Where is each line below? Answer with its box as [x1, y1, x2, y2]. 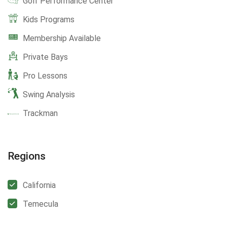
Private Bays [23, 52, 68, 62]
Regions [8, 150, 46, 163]
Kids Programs [23, 15, 74, 25]
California [23, 180, 56, 191]
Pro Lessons [23, 71, 67, 81]
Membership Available [23, 33, 101, 44]
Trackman [23, 108, 58, 119]
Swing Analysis [23, 90, 75, 100]
